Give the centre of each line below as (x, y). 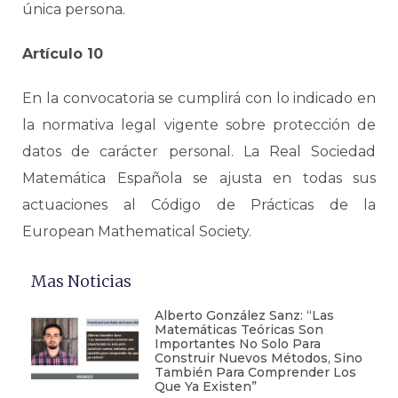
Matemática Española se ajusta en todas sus (199, 178)
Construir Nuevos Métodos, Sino (258, 358)
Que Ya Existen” (205, 386)
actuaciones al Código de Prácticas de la (199, 205)
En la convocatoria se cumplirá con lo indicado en (199, 98)
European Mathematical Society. (137, 231)
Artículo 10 (63, 54)
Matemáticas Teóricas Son (239, 330)
